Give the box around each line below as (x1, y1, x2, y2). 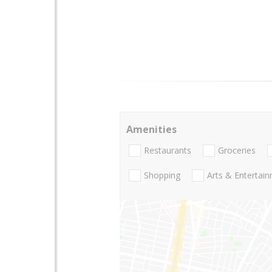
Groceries (218, 144, 256, 157)
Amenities (126, 122, 177, 136)
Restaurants (144, 144, 191, 157)
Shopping (144, 169, 180, 182)
